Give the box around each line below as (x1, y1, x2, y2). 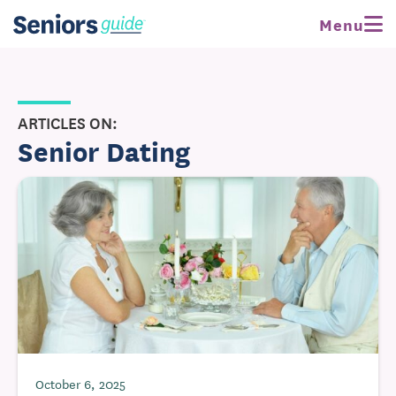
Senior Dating (18, 131, 190, 170)
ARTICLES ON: (18, 110, 118, 133)
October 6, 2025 (35, 374, 126, 393)
